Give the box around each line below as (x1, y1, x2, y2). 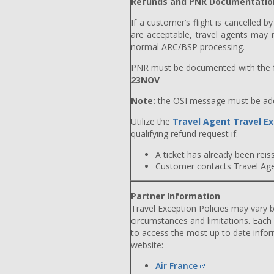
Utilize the (131, 116, 172, 127)
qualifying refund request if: (131, 128, 238, 139)
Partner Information (131, 190, 220, 202)
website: (131, 239, 163, 251)
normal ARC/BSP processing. (131, 41, 245, 53)
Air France (155, 260, 198, 272)
